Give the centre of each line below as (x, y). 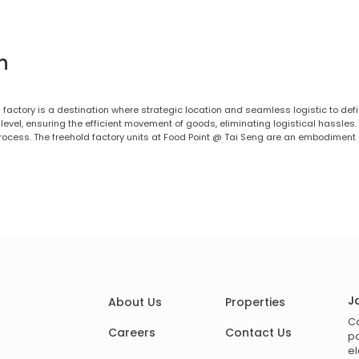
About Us (135, 302)
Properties (255, 302)
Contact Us (258, 333)
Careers (131, 333)
